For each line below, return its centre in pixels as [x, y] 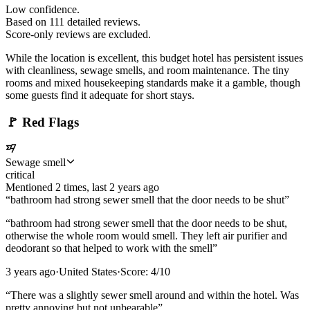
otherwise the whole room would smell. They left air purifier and [146, 236]
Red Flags [49, 122]
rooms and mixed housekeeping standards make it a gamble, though [153, 82]
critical [20, 175]
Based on [27, 21]
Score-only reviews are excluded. [78, 34]
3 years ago [30, 272]
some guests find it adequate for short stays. [100, 95]
